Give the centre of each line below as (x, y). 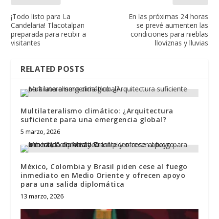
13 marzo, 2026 (42, 197)
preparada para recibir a (49, 34)
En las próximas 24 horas (168, 17)
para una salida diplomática (73, 184)
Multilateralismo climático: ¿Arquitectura (97, 111)
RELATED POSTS (53, 69)
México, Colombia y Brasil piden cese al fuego (104, 167)
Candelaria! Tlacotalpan (48, 25)
